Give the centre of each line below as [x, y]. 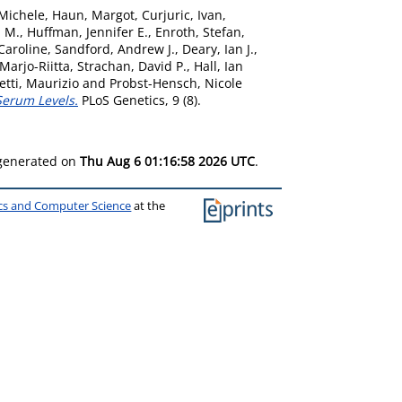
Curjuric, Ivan [182, 15]
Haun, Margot [93, 15]
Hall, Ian [218, 66]
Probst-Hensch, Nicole [176, 83]
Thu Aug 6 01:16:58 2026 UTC [167, 161]
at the [149, 206]
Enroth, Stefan [198, 32]
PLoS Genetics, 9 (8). [140, 100]
